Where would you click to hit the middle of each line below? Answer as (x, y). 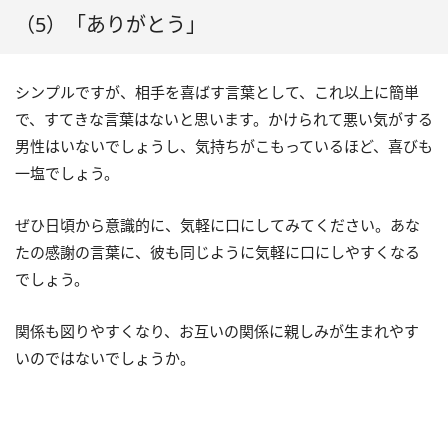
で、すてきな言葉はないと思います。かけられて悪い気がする (224, 118)
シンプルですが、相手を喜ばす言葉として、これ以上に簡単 (217, 91)
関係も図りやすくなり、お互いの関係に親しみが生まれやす (217, 330)
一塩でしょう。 (67, 172)
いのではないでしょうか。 (105, 357)
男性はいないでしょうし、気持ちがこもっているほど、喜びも (224, 145)
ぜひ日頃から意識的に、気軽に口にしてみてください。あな (217, 224)
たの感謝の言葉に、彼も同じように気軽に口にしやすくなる (217, 251)
